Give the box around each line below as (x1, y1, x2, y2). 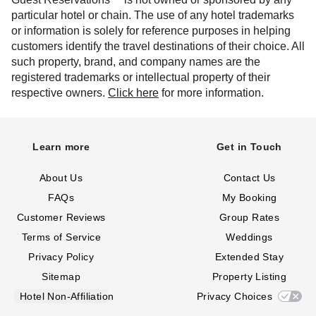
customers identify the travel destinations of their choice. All (11, 40, 305, 52)
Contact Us (223, 172, 276, 183)
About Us (39, 172, 83, 183)
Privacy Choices (197, 291, 272, 302)
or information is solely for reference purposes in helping (11, 25, 291, 37)
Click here (108, 87, 159, 99)
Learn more (32, 141, 90, 152)
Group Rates (219, 212, 280, 223)
